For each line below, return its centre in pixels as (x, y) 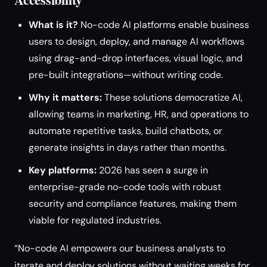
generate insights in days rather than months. (128, 148)
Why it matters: (65, 97)
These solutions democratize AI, (172, 97)
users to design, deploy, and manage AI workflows (136, 41)
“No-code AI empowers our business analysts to (120, 248)
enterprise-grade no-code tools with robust (125, 187)
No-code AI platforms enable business (164, 25)
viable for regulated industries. (95, 220)
